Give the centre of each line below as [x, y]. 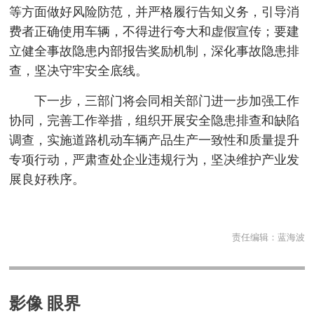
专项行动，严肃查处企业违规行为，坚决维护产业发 [155, 160]
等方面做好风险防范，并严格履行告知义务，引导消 [155, 12]
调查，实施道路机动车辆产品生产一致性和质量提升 [155, 141]
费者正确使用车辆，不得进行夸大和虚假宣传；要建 [155, 32]
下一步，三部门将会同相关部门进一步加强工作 [166, 101]
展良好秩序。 [47, 180]
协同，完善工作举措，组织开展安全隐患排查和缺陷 [155, 121]
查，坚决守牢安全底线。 [79, 71]
